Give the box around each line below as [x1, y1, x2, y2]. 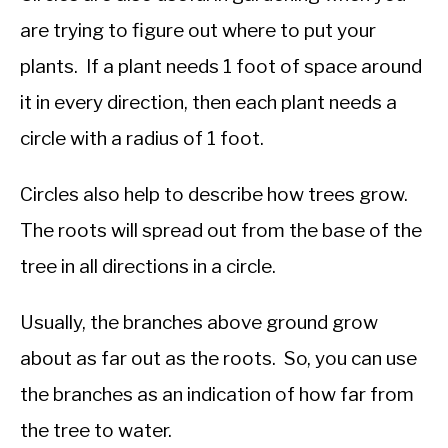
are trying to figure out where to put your [20, 19, 376, 43]
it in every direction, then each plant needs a [20, 91, 397, 115]
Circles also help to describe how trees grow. [20, 183, 412, 207]
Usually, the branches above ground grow [20, 311, 378, 335]
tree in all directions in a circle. [20, 255, 276, 279]
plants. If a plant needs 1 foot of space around [20, 55, 422, 79]
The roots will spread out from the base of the [20, 219, 422, 243]
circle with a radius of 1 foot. [20, 127, 264, 151]
